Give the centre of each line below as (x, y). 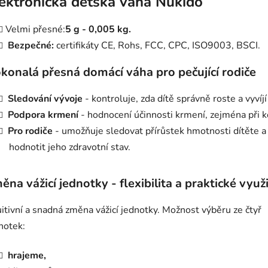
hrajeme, (27, 256)
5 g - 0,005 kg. (98, 30)
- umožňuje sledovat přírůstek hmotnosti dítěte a (159, 131)
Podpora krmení (43, 115)
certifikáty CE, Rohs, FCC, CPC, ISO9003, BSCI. (157, 46)
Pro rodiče (30, 131)
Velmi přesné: (35, 30)
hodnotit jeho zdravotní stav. (70, 147)
